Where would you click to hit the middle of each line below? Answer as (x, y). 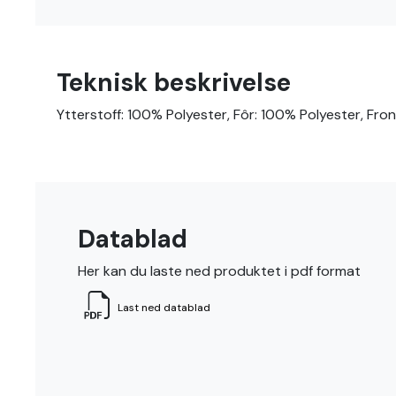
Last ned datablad (164, 308)
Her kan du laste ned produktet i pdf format (219, 271)
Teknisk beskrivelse (174, 83)
